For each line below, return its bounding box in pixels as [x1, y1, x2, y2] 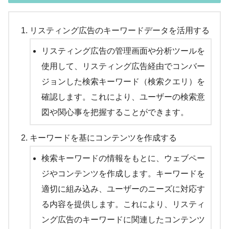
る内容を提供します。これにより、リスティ [41, 199, 205, 209]
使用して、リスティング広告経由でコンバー [41, 61, 205, 71]
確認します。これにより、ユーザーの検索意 [41, 92, 205, 101]
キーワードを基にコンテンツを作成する [30, 133, 177, 142]
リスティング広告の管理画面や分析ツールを [41, 46, 205, 55]
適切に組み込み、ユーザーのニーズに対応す [41, 184, 205, 193]
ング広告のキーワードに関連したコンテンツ [41, 215, 205, 224]
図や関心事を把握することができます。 [41, 107, 189, 117]
